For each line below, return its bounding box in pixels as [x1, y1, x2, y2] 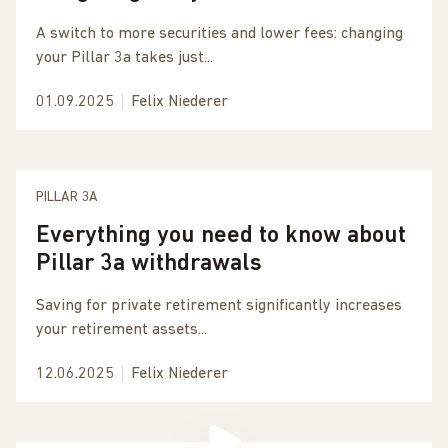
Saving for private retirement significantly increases [36, 298, 402, 314]
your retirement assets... [36, 322, 207, 338]
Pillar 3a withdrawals [36, 252, 262, 276]
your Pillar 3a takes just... [36, 50, 213, 66]
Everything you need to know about [36, 224, 406, 248]
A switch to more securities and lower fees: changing [36, 26, 403, 42]
